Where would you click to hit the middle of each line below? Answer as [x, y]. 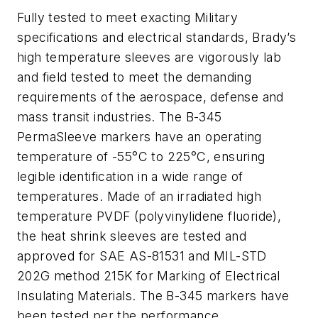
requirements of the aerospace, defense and [150, 97]
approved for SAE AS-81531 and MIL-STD [142, 256]
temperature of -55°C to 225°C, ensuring [141, 157]
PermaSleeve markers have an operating [139, 137]
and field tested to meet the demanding [135, 77]
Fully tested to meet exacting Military [128, 18]
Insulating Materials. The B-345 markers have [153, 296]
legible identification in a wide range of [130, 177]
